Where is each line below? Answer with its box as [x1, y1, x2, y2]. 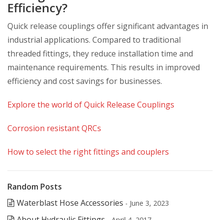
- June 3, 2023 [125, 198, 169, 208]
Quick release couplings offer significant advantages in [7, 21, 208, 31]
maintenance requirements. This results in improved [7, 62, 200, 73]
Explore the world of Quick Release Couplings [7, 99, 174, 110]
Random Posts [7, 181, 62, 192]
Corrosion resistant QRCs [7, 123, 101, 134]
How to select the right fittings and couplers [7, 146, 169, 157]
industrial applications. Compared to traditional [7, 34, 181, 45]
